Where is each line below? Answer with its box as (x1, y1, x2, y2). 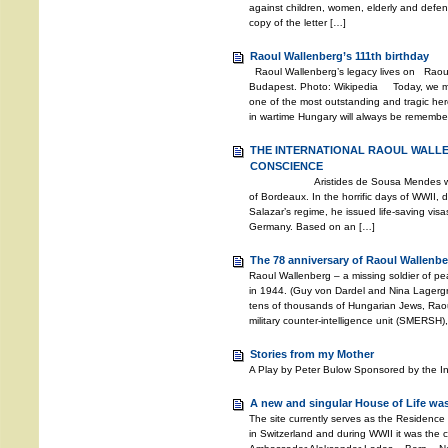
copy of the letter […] (249, 17, 346, 28)
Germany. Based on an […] (249, 221, 375, 232)
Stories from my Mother (250, 348, 374, 360)
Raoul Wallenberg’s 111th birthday (250, 50, 429, 62)
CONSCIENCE (250, 160, 323, 172)
